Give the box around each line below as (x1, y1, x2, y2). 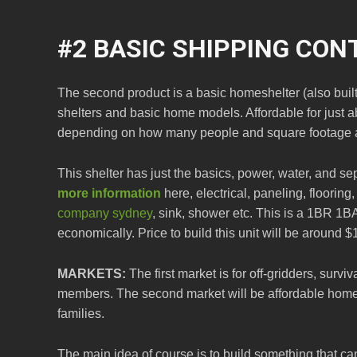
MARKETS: (57, 267, 126, 281)
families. (57, 307, 104, 321)
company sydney (57, 206, 152, 221)
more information (57, 186, 161, 201)
